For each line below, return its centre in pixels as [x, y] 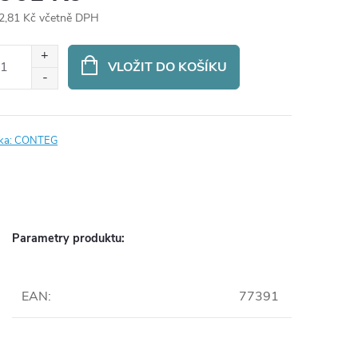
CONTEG [36, 141]
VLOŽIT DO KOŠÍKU [167, 67]
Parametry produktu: [68, 238]
